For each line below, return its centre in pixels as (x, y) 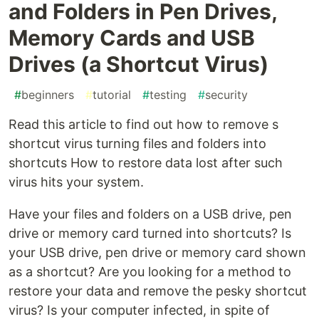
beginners (48, 95)
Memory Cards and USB (132, 38)
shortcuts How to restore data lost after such (146, 163)
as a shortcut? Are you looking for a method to (150, 272)
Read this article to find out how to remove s (143, 125)
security (226, 95)
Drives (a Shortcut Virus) (138, 64)
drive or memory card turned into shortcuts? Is (150, 234)
